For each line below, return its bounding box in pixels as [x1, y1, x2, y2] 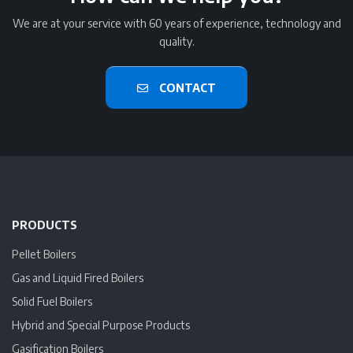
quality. [158, 35, 195, 48]
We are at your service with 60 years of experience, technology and [12, 17, 341, 30]
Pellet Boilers [12, 247, 76, 261]
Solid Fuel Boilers [12, 295, 92, 308]
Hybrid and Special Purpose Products [12, 318, 190, 332]
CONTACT [156, 81, 216, 95]
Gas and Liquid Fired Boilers [12, 271, 143, 284]
